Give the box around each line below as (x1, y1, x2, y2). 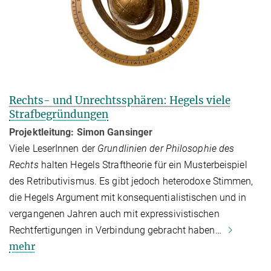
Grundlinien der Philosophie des (97, 142, 235, 154)
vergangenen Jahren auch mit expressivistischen (9, 207, 220, 220)
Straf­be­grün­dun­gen (9, 107, 108, 121)
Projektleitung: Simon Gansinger (9, 126, 153, 138)
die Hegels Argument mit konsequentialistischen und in (9, 191, 247, 203)
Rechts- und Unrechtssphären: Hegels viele (9, 93, 230, 107)
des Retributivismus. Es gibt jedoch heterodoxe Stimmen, (9, 175, 253, 187)
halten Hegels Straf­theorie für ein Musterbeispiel (38, 158, 247, 171)
